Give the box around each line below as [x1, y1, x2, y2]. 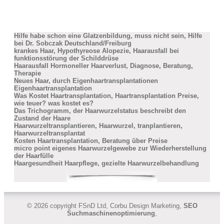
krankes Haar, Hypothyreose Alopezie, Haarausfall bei [14, 47, 179, 54]
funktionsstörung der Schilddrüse [14, 54, 118, 62]
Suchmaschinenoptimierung [67, 209, 155, 217]
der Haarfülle [14, 152, 53, 159]
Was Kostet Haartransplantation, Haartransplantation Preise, [14, 92, 199, 99]
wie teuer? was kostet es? [14, 99, 93, 107]
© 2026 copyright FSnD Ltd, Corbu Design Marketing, [26, 202, 183, 209]
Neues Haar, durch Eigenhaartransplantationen [14, 77, 158, 84]
